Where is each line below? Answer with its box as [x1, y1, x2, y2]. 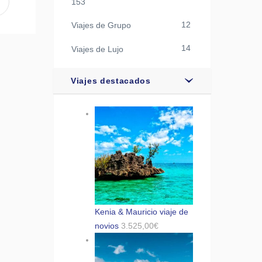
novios [95, 220, 119, 230]
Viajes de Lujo [71, 44, 123, 54]
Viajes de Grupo [71, 20, 131, 30]
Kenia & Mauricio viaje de [95, 206, 188, 216]
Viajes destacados [71, 75, 151, 85]
